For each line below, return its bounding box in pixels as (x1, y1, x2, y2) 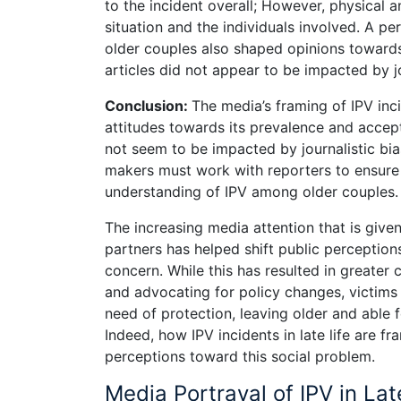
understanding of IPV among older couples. (105, 182, 398, 200)
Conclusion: (105, 96, 192, 115)
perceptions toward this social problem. (105, 346, 375, 365)
